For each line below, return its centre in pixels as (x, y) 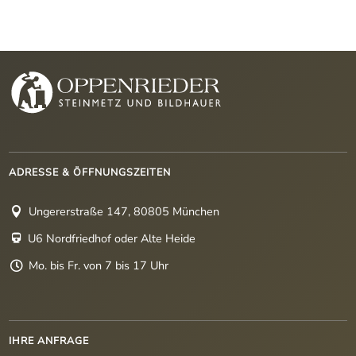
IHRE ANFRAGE (49, 340)
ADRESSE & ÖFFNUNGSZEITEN (90, 172)
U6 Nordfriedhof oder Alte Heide (112, 238)
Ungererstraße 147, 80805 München (124, 211)
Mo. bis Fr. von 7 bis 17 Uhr (99, 265)
